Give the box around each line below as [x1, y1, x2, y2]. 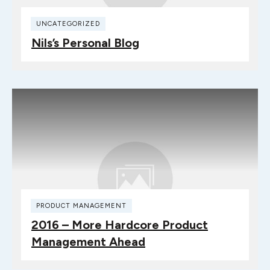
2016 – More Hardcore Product [31, 217, 208, 232]
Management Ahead [31, 234, 145, 249]
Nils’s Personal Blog [31, 35, 139, 50]
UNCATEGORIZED [36, 19, 100, 28]
